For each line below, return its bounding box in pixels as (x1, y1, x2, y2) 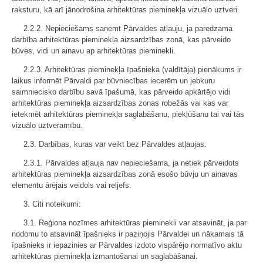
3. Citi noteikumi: (23, 200, 81, 208)
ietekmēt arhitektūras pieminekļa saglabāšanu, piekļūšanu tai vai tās (12, 110, 244, 119)
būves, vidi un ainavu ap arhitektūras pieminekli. (12, 46, 176, 55)
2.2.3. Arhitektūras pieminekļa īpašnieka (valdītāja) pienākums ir (23, 65, 241, 74)
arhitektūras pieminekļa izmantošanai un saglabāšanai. (12, 252, 198, 261)
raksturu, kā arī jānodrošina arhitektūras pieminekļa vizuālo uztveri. (12, 5, 240, 14)
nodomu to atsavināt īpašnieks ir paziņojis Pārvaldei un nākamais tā (12, 230, 244, 238)
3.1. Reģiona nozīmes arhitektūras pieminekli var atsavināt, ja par (23, 218, 247, 227)
